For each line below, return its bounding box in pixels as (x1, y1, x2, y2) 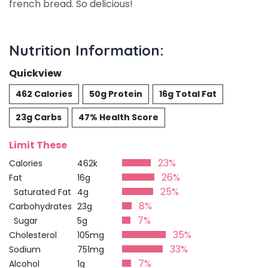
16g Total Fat (159, 88, 217, 100)
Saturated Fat (9, 186, 71, 198)
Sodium (9, 243, 41, 255)
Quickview (9, 66, 62, 80)
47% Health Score (78, 111, 159, 123)
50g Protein (89, 88, 142, 100)
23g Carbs (16, 111, 62, 123)
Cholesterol (9, 229, 57, 241)
